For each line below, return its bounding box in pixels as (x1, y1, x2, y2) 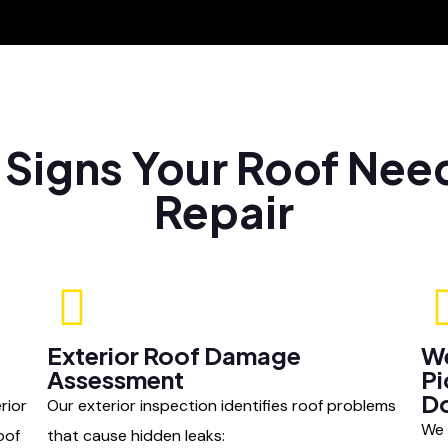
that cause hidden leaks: (47, 425, 226, 446)
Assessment (47, 364, 185, 394)
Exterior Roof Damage (47, 340, 302, 370)
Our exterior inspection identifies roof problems (47, 395, 397, 416)
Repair (154, 183, 294, 239)
